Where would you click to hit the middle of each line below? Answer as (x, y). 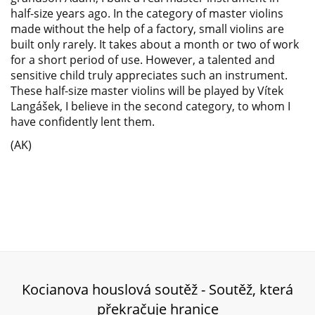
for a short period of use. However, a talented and (143, 60)
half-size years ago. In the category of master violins (147, 13)
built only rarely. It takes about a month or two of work (155, 44)
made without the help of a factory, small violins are (147, 29)
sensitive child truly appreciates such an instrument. (149, 75)
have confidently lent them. (84, 122)
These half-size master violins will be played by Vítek (147, 91)
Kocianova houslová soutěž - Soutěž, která (157, 289)
